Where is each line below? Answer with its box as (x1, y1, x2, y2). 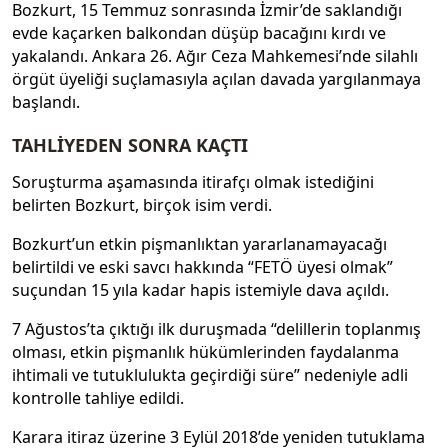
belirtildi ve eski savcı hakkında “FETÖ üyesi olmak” (12, 255, 393, 278)
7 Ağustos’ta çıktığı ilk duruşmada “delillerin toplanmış (12, 317, 421, 340)
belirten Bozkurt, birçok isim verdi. (12, 193, 272, 216)
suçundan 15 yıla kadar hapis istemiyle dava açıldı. (12, 278, 389, 301)
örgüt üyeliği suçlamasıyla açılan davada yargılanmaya (12, 68, 421, 91)
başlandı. (12, 91, 80, 114)
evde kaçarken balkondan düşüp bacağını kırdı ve (12, 22, 386, 45)
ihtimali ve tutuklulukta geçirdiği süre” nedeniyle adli (12, 363, 408, 386)
